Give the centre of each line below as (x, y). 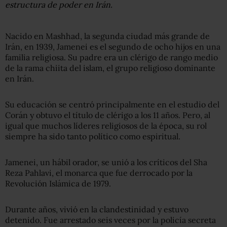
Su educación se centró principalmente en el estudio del (112, 105)
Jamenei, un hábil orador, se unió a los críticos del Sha (106, 162)
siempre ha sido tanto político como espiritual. (93, 137)
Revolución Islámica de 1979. (58, 184)
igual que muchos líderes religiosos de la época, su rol (106, 126)
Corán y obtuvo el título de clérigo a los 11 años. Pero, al (108, 115)
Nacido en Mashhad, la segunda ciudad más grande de (107, 36)
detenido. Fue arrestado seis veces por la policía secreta (110, 220)
